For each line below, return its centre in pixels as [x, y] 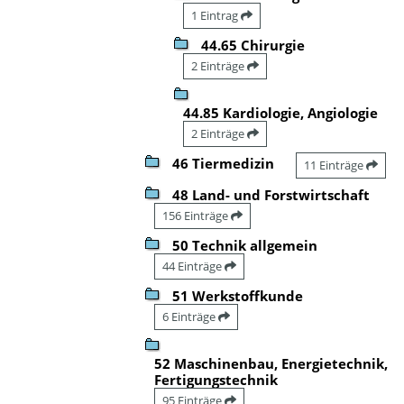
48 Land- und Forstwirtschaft [271, 194]
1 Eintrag [216, 15]
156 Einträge [197, 215]
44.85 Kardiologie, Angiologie [280, 112]
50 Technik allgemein [245, 245]
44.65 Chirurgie [253, 45]
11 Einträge [335, 165]
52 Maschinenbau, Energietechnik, [271, 363]
